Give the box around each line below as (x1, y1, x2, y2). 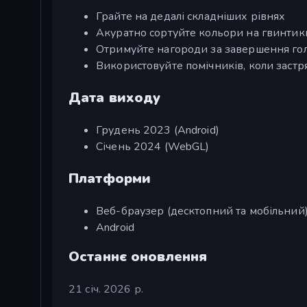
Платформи (69, 169, 151, 188)
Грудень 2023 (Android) (96, 123, 219, 138)
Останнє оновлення (69, 247, 208, 267)
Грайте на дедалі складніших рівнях (96, 9, 286, 25)
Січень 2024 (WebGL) (96, 139, 210, 155)
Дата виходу (69, 88, 161, 108)
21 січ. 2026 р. (69, 282, 143, 297)
